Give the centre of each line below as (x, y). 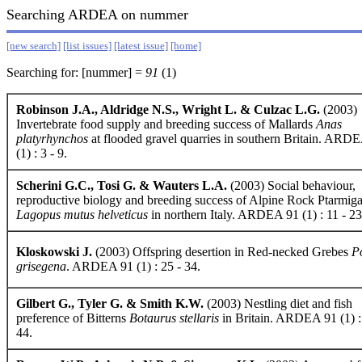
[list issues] (87, 46)
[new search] (34, 46)
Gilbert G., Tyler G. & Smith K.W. (110, 303)
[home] (186, 46)
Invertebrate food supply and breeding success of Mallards (166, 124)
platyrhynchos (52, 139)
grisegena (41, 266)
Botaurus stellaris (174, 318)
